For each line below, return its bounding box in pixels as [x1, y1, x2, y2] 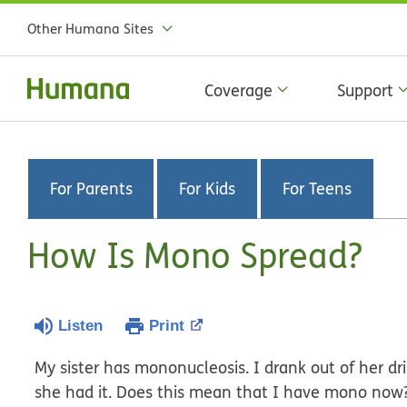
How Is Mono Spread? [27, 232, 362, 279]
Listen [58, 317, 104, 334]
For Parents [49, 178, 133, 200]
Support [337, 78, 393, 102]
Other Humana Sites [27, 19, 154, 38]
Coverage [204, 78, 273, 102]
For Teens [283, 178, 352, 200]
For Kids [179, 178, 235, 200]
